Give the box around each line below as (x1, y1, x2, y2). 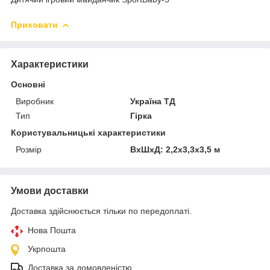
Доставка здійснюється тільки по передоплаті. (11, 206, 192, 216)
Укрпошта (28, 243, 66, 254)
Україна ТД (130, 96, 176, 106)
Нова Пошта (28, 225, 76, 235)
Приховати (11, 19, 58, 30)
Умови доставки (11, 185, 89, 196)
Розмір (16, 144, 42, 154)
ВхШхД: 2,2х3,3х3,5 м (130, 144, 221, 154)
